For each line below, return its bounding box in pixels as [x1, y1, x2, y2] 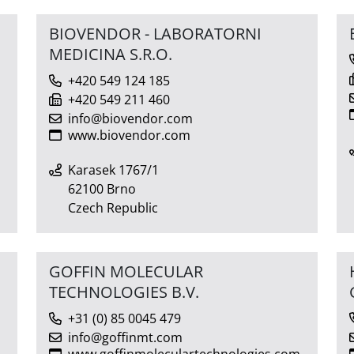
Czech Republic [68, 198, 158, 217]
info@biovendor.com [68, 109, 193, 127]
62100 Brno [68, 179, 136, 198]
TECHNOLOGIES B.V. [49, 281, 199, 303]
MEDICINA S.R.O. [49, 43, 172, 65]
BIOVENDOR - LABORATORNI [49, 22, 262, 44]
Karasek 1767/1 [68, 160, 159, 179]
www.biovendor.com [68, 126, 190, 144]
